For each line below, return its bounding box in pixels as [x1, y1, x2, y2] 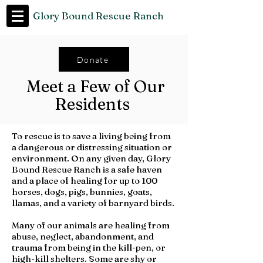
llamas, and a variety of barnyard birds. [12, 197, 176, 208]
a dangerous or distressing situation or [12, 141, 172, 153]
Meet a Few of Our [23, 76, 165, 96]
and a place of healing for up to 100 [12, 175, 157, 186]
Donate [76, 54, 109, 65]
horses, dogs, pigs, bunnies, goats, [12, 186, 152, 197]
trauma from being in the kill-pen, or [12, 242, 166, 253]
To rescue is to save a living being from [12, 130, 171, 141]
